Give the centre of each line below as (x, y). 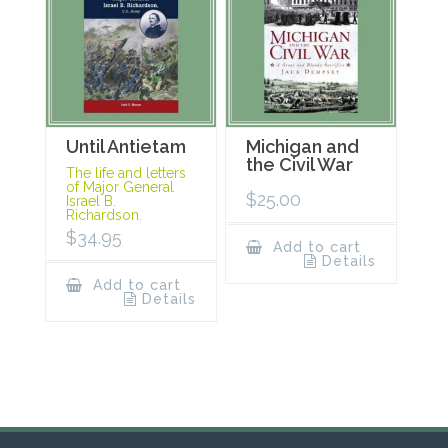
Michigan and (303, 146)
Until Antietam (126, 146)
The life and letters (126, 172)
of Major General (120, 186)
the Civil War (300, 164)
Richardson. (104, 214)
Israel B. (91, 200)
